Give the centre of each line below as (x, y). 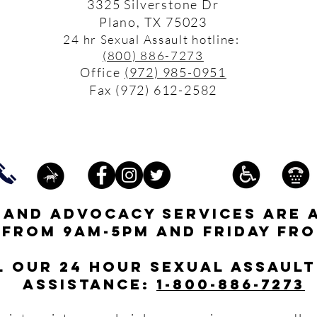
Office (102, 72)
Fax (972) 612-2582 (153, 90)
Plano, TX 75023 (153, 22)
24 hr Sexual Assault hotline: (153, 39)
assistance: (90, 284)
